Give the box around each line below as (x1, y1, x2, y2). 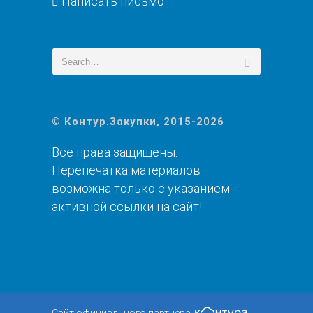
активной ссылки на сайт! (52, 199, 202, 214)
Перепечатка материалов (52, 163, 201, 178)
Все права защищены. (52, 145, 177, 160)
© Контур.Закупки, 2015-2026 (52, 115, 224, 129)
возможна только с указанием (52, 181, 230, 196)
